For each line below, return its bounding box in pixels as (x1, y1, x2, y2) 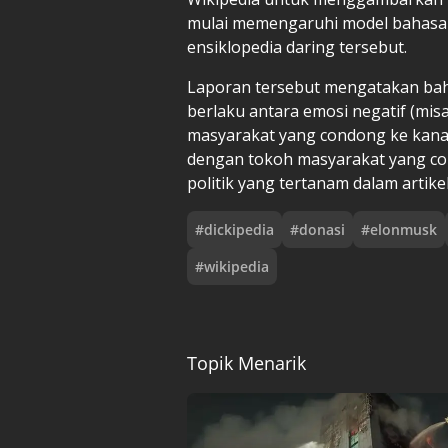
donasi (299, 219, 345, 239)
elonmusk (370, 219, 437, 239)
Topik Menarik (187, 350, 306, 375)
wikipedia (204, 256, 269, 276)
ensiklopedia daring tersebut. (187, 35, 407, 58)
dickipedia (204, 219, 274, 239)
